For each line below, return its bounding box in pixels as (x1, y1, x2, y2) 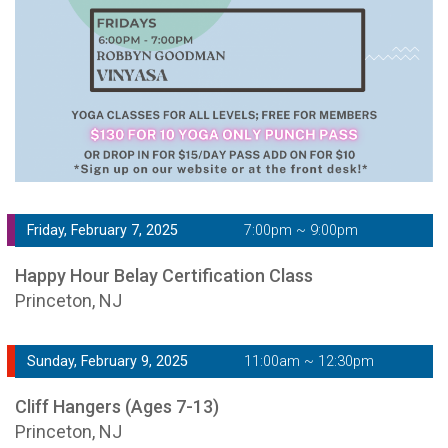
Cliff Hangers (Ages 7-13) (15, 396, 219, 418)
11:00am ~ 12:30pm (243, 353, 374, 371)
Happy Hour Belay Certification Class (15, 265, 313, 287)
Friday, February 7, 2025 (27, 222, 178, 240)
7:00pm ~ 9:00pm (243, 222, 358, 240)
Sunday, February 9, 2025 (27, 353, 188, 371)
